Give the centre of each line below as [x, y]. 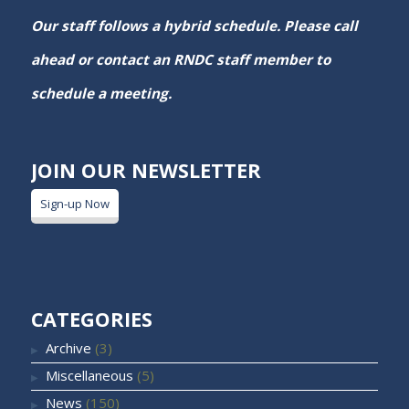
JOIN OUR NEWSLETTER [146, 170]
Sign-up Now [74, 203]
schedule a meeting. [101, 93]
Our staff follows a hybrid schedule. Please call [194, 25]
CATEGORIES [91, 320]
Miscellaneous [89, 375]
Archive [68, 347]
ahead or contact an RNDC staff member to [180, 59]
